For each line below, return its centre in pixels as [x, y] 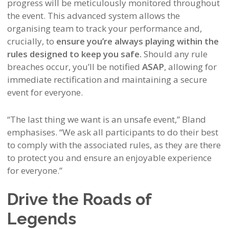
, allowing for [190, 67]
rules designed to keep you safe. [74, 54]
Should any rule [174, 54]
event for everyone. [45, 92]
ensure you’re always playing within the [137, 41]
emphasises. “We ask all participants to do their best [112, 132]
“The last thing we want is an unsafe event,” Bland [106, 119]
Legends [41, 219]
